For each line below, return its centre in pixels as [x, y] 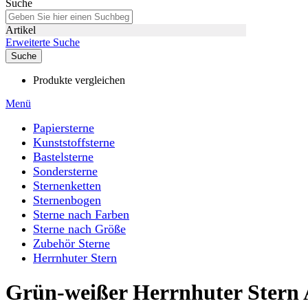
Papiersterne [64, 128]
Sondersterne [65, 171]
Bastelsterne [63, 157]
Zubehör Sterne [71, 243]
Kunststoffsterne [74, 142]
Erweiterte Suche [43, 42]
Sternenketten [67, 186]
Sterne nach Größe [79, 229]
